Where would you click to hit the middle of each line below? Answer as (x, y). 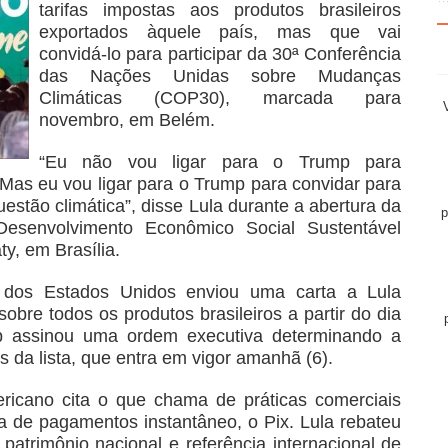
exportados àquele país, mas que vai (220, 31)
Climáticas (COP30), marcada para (220, 97)
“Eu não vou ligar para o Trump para (220, 161)
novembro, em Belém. (126, 119)
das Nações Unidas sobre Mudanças (220, 75)
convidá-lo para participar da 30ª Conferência (220, 53)
